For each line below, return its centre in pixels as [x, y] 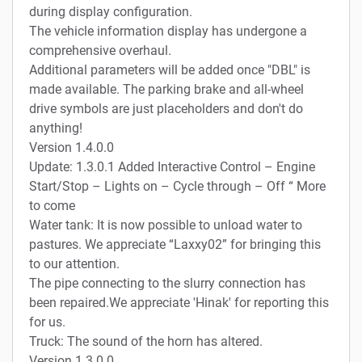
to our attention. [74, 263]
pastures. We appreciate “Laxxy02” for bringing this [175, 244]
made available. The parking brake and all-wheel [166, 89]
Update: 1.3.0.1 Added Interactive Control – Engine [172, 166]
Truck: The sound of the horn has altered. [146, 341]
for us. [47, 322]
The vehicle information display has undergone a [168, 31]
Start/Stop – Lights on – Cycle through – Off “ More [177, 186]
